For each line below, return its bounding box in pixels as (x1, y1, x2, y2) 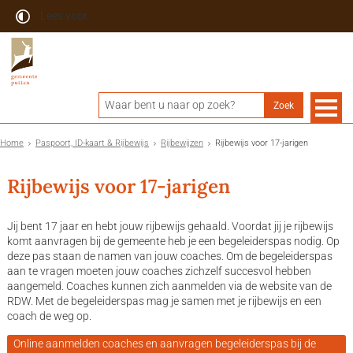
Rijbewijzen (161, 138, 203, 148)
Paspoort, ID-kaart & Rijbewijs (35, 138, 149, 148)
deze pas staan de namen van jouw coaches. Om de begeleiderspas (6, 249, 333, 262)
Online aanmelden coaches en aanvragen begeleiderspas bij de (13, 337, 317, 351)
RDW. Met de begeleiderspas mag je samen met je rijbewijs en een (6, 294, 321, 307)
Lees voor (40, 9, 87, 22)
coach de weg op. (6, 309, 91, 322)
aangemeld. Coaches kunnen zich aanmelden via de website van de (6, 279, 332, 292)
